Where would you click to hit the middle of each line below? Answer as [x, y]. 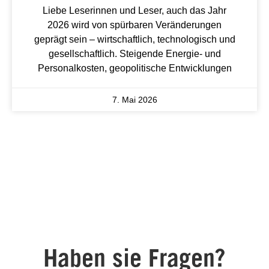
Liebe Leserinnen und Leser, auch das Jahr [134, 10]
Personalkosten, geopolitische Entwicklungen [134, 68]
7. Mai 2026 [134, 99]
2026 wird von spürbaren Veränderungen [134, 25]
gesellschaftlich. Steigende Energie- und [134, 53]
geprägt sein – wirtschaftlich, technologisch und [134, 39]
